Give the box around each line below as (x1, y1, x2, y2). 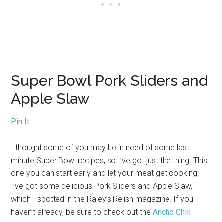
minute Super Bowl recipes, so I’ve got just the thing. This (11, 155, 208, 165)
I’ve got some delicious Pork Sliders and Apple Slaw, (11, 181, 193, 191)
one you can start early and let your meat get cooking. (11, 168, 200, 178)
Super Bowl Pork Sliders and (11, 71, 208, 89)
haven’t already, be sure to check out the (11, 207, 153, 217)
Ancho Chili (153, 207, 191, 217)
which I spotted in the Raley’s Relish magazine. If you (11, 194, 194, 204)
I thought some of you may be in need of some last (11, 142, 190, 152)
